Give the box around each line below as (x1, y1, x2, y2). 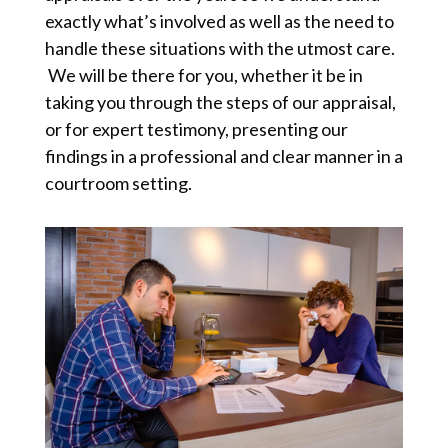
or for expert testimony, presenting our (44, 118, 348, 140)
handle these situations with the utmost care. (44, 37, 395, 59)
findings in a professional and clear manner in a (44, 145, 403, 167)
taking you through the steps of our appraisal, (44, 91, 396, 113)
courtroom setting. (44, 172, 192, 194)
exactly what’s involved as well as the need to (44, 10, 394, 32)
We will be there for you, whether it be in (44, 64, 363, 86)
